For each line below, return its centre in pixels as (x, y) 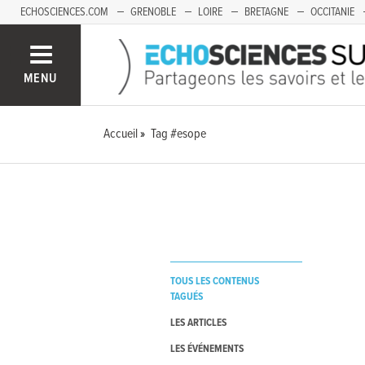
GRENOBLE (153, 12)
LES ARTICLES (198, 323)
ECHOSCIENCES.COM (64, 12)
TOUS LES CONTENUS (214, 282)
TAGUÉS (186, 297)
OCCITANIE (332, 12)
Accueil (121, 134)
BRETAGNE (266, 12)
